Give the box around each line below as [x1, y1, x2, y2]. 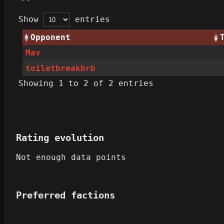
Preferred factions [16, 190, 115, 201]
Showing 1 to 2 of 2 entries [18, 78, 153, 88]
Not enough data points [16, 152, 126, 162]
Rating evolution [16, 132, 104, 143]
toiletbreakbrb [25, 63, 96, 73]
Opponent [30, 32, 70, 42]
